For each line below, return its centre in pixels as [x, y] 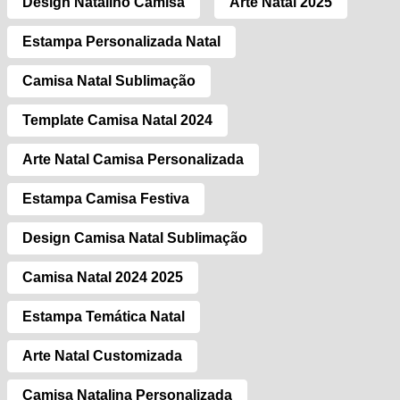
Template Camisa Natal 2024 [117, 120]
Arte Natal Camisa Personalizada [133, 159]
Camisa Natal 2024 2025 [103, 277]
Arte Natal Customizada [102, 355]
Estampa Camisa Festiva [106, 198]
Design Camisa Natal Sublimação [135, 237]
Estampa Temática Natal [104, 316]
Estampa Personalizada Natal [121, 41]
